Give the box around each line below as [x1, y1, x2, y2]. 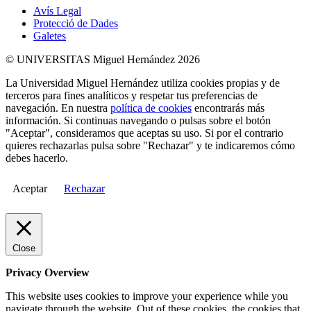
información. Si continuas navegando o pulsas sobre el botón [6, 114, 271, 126]
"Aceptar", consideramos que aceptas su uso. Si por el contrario [6, 126, 283, 139]
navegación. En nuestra [6, 101, 110, 114]
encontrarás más [192, 101, 264, 114]
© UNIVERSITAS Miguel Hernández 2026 [6, 53, 200, 65]
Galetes [33, 29, 66, 42]
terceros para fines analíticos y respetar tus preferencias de [6, 89, 258, 101]
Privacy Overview [6, 266, 90, 278]
